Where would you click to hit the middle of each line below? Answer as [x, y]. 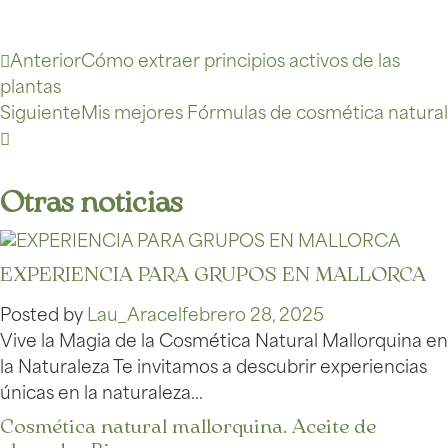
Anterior [45, 63]
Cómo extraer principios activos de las [240, 63]
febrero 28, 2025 [253, 317]
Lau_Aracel [134, 317]
